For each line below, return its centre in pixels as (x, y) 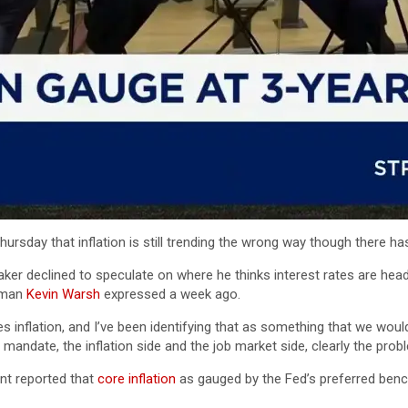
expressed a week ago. (170, 295)
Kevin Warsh (63, 295)
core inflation (137, 379)
